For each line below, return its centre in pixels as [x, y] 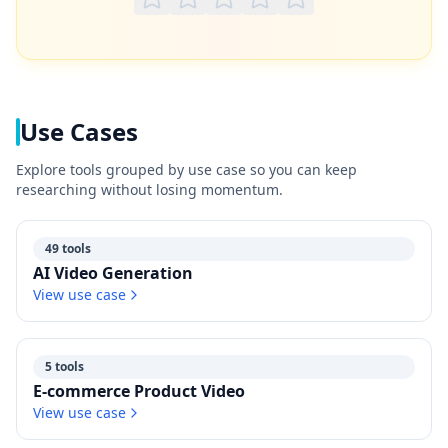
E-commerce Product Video [139, 391]
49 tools [68, 248]
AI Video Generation [113, 273]
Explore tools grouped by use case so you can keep [186, 169]
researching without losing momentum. [149, 189]
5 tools [64, 366]
